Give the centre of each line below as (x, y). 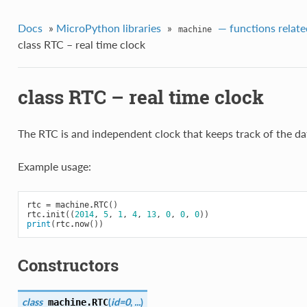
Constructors (68, 266)
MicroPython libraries (108, 27)
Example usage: (54, 167)
